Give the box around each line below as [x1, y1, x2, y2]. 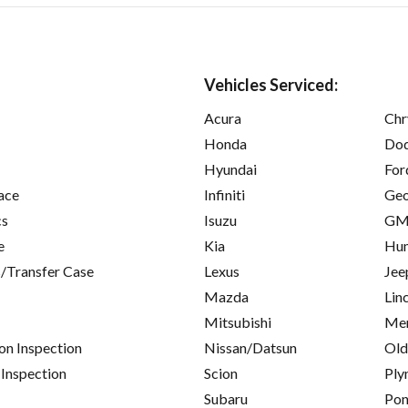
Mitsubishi [204, 312, 271, 331]
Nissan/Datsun [204, 338, 297, 356]
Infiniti [204, 185, 245, 203]
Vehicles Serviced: [204, 74, 338, 95]
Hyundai [204, 159, 257, 178]
